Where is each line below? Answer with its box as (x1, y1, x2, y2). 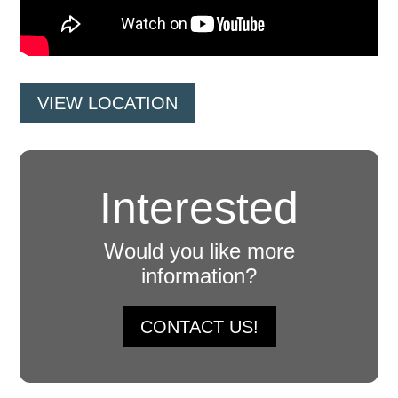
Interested (99, 183, 298, 234)
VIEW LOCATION (37, 93, 179, 114)
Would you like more (103, 239, 295, 264)
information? (141, 264, 257, 289)
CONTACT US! (139, 317, 259, 338)
